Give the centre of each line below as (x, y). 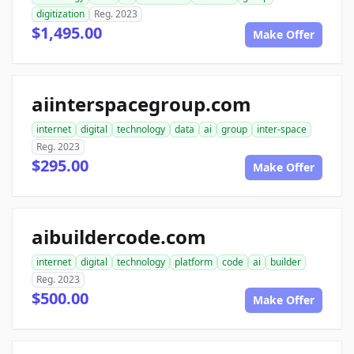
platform (194, 262)
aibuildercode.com (119, 237)
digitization (60, 14)
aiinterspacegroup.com (141, 104)
